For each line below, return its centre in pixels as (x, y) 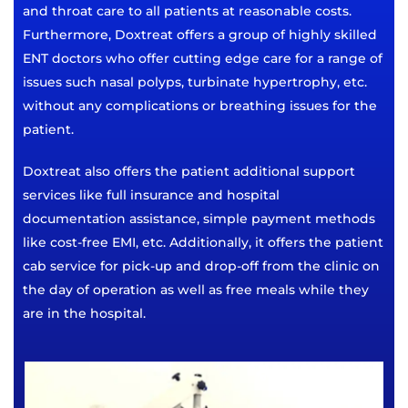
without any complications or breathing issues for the (200, 106)
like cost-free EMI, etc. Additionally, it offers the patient (203, 243)
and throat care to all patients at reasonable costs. (187, 11)
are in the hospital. (84, 314)
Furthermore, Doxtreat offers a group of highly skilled (200, 35)
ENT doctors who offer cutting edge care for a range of (203, 59)
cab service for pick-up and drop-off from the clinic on (201, 266)
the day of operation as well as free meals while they (196, 290)
